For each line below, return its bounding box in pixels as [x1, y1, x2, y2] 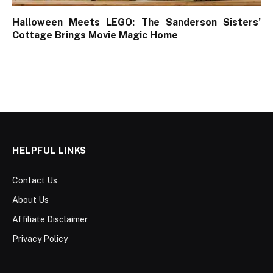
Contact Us [12, 175, 57, 185]
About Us [12, 194, 49, 205]
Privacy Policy [12, 233, 68, 244]
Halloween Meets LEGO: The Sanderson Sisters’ [12, 16, 261, 28]
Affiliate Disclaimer [12, 214, 88, 224]
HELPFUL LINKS [12, 144, 87, 155]
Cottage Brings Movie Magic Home [12, 29, 178, 41]
